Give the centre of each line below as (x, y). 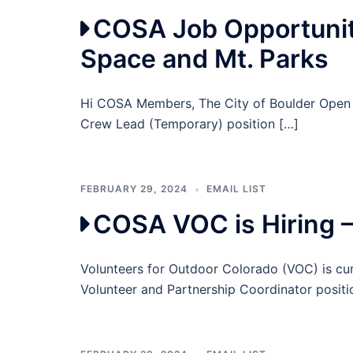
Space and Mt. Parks (204, 59)
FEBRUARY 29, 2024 (134, 189)
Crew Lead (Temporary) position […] (190, 124)
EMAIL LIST (236, 189)
